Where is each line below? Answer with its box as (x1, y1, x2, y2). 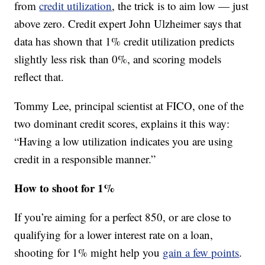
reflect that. (14, 69, 64, 85)
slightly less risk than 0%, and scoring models (14, 51, 222, 67)
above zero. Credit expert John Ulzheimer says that (14, 16, 242, 31)
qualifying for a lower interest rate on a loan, (14, 227, 214, 243)
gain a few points (163, 245, 240, 260)
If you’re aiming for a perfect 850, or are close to (14, 209, 232, 225)
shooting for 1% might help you (14, 245, 163, 260)
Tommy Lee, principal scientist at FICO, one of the (14, 98, 244, 114)
